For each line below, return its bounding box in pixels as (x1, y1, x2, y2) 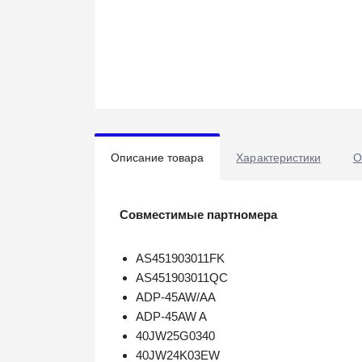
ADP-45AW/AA (136, 290, 216, 304)
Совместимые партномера (120, 208, 277, 221)
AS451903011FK (136, 251, 225, 265)
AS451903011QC (136, 271, 228, 284)
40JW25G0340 (136, 329, 215, 343)
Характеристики (236, 151, 321, 164)
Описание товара (111, 151, 204, 164)
